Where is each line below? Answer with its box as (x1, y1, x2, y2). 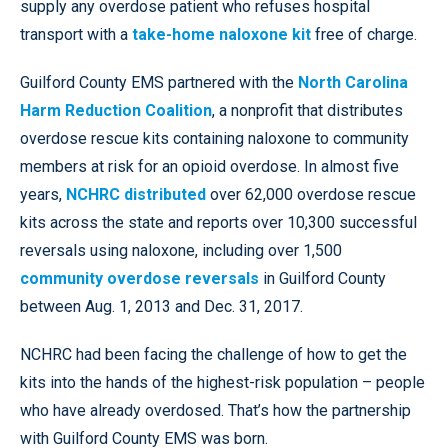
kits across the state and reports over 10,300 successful (20, 212, 417, 232)
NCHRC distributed (66, 184, 206, 204)
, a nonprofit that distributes (212, 100, 403, 120)
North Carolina (298, 72, 408, 92)
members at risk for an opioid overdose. (20, 156, 304, 176)
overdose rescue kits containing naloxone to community (20, 128, 409, 148)
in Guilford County (259, 268, 386, 288)
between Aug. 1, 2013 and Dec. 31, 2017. (20, 296, 303, 316)
